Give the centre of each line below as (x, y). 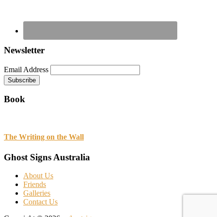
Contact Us (40, 202)
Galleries (37, 193)
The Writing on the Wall (44, 137)
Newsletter (24, 50)
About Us (38, 176)
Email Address (26, 69)
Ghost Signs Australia (47, 157)
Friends (35, 185)
